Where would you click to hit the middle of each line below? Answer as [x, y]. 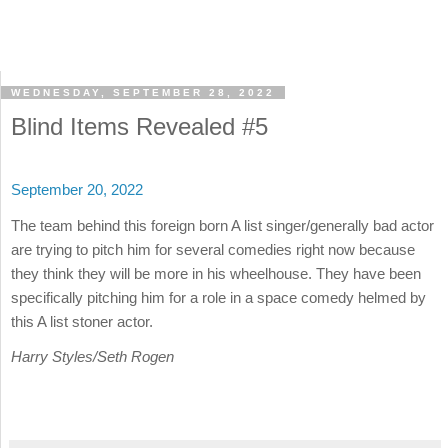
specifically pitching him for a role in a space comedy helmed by [218, 297]
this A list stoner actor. [82, 321]
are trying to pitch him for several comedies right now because [213, 249]
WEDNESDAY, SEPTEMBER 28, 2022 [143, 93]
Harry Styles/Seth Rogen [92, 356]
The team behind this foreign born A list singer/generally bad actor [222, 225]
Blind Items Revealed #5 [139, 127]
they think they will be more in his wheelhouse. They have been [216, 273]
